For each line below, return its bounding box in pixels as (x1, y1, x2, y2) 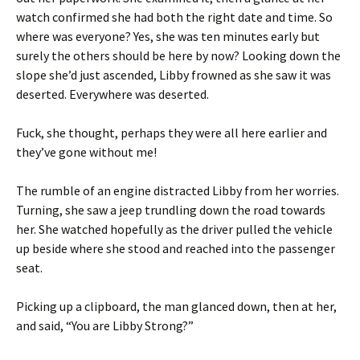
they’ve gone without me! (16, 144, 157, 160)
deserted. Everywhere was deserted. (16, 86, 209, 102)
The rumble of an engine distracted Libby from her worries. (16, 182, 339, 198)
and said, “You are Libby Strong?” (16, 317, 194, 333)
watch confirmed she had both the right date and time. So (16, 9, 333, 25)
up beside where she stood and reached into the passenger (16, 240, 335, 256)
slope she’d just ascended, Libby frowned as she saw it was (16, 67, 331, 83)
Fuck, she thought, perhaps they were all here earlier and (16, 125, 327, 141)
